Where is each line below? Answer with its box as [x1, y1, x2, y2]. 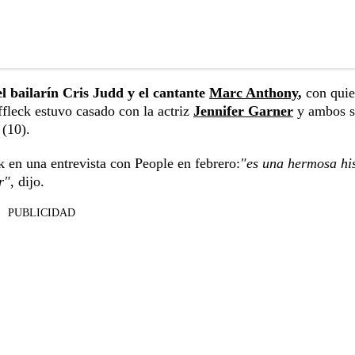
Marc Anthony [209, 85, 298, 101]
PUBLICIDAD [7, 207, 75, 219]
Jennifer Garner [193, 103, 293, 120]
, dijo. [10, 174, 44, 190]
